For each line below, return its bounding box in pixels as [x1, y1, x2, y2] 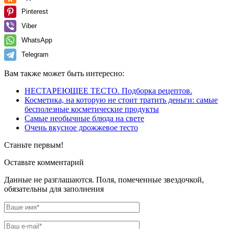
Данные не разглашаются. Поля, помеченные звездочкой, [4, 175, 204, 184]
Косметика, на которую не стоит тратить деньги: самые [25, 95, 218, 104]
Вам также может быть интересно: [4, 68, 124, 78]
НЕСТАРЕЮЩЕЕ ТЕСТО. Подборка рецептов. [25, 86, 192, 95]
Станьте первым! [4, 140, 63, 149]
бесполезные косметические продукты [25, 104, 159, 113]
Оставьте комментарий [4, 157, 84, 167]
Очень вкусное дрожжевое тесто [25, 123, 138, 132]
